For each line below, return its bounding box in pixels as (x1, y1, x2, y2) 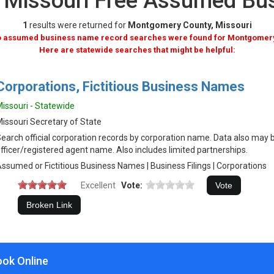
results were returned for (27, 20, 128, 30)
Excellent (81, 180, 116, 190)
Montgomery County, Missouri (127, 20, 252, 30)
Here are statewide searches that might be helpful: (39, 45, 235, 54)
